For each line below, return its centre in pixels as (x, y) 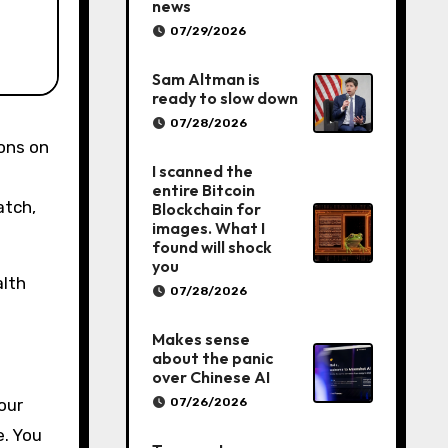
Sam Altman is (205, 79)
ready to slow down (224, 98)
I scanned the (202, 171)
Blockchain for (206, 209)
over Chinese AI (210, 377)
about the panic (212, 358)
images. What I (208, 228)
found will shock (211, 247)
